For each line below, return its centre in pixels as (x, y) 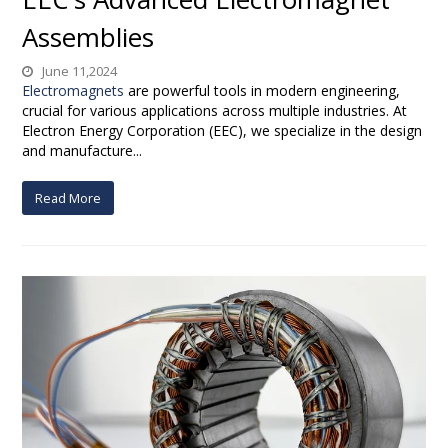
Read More (68, 197)
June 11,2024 (78, 71)
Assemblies (88, 37)
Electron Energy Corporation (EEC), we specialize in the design (222, 131)
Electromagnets (73, 91)
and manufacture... (82, 151)
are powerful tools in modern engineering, (262, 91)
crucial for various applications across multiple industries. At (215, 111)
